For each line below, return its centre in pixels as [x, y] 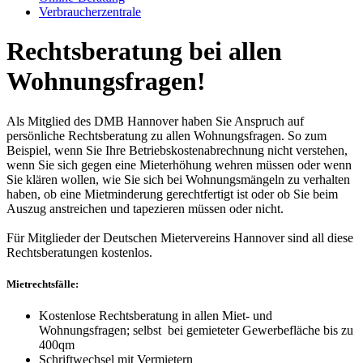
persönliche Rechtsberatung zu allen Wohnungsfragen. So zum [167, 135]
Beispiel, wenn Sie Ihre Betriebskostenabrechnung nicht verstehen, [177, 150]
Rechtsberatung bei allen [144, 51]
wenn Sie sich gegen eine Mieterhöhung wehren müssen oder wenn [179, 164]
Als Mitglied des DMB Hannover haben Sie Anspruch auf [155, 121]
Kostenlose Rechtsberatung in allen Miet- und [156, 316]
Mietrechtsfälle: [43, 284]
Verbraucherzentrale [90, 12]
